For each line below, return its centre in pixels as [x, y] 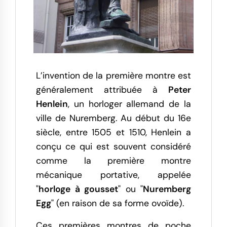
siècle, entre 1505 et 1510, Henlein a [113, 132]
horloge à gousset [78, 189]
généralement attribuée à [102, 89]
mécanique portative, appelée [113, 175]
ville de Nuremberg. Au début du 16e [113, 118]
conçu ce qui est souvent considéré [113, 146]
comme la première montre [113, 160]
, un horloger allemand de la [129, 104]
